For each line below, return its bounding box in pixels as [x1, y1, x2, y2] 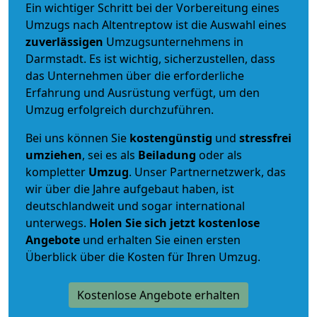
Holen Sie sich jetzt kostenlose [89, 214, 260, 231]
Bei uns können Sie [25, 129, 129, 146]
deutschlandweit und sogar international [25, 197, 245, 214]
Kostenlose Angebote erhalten [77, 287, 240, 303]
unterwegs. [25, 214, 89, 231]
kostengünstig [129, 129, 212, 146]
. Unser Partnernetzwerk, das [129, 163, 286, 180]
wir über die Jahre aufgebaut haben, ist [25, 180, 234, 197]
